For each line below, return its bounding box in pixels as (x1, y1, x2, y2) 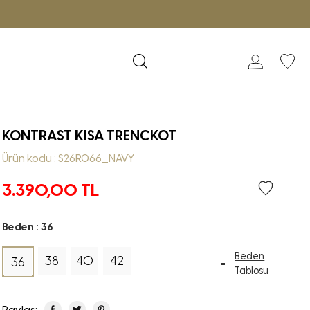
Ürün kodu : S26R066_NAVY (2, 152, 135, 165)
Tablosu (235, 264, 269, 277)
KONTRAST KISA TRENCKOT (2, 127, 177, 145)
